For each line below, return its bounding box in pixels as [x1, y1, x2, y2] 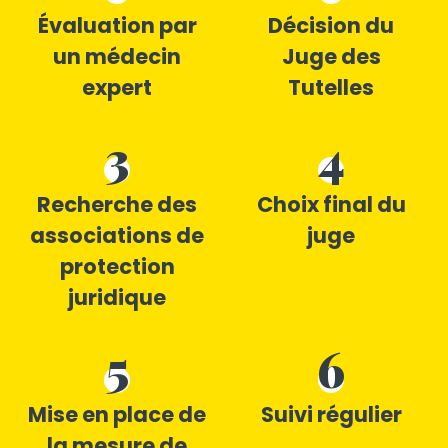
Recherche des [37, 190, 197, 220]
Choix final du [256, 190, 406, 220]
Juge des [281, 42, 381, 72]
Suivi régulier [260, 400, 402, 430]
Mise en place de [28, 400, 206, 430]
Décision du [268, 11, 394, 41]
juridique [68, 283, 166, 313]
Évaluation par [37, 11, 197, 41]
